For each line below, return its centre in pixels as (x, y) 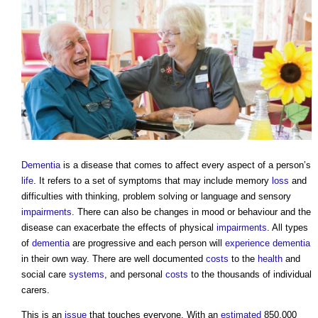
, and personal (135, 275)
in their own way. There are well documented (114, 259)
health (270, 259)
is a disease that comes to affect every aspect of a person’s (186, 165)
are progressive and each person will (147, 243)
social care (45, 275)
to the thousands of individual (250, 275)
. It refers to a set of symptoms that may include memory (153, 181)
